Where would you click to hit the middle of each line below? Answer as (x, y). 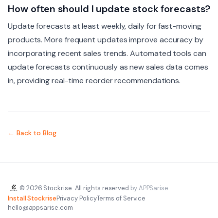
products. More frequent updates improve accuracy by (106, 39)
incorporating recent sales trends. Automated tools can (107, 53)
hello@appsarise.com (40, 208)
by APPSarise (149, 188)
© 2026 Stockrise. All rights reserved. (75, 188)
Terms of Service (121, 198)
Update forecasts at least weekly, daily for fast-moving (105, 26)
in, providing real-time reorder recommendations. (94, 80)
